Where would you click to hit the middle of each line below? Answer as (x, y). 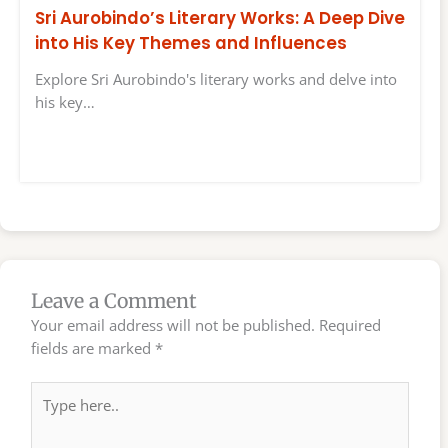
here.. (50, 415)
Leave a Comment (114, 301)
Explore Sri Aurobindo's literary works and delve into (216, 79)
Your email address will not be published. (173, 325)
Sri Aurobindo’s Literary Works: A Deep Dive (220, 17)
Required (350, 325)
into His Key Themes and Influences (191, 42)
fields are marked (93, 348)
